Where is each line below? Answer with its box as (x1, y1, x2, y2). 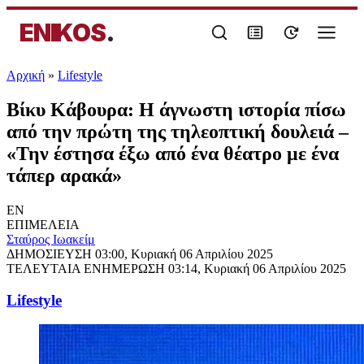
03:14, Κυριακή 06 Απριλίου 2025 (168, 261, 346, 275)
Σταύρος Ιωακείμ (6, 232, 95, 246)
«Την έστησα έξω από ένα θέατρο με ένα (6, 142, 339, 164)
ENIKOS (19, 18, 106, 47)
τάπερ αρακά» (6, 164, 122, 186)
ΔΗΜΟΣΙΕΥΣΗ (6, 246, 95, 261)
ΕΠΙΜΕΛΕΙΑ (6, 217, 80, 232)
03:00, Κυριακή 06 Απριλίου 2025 (95, 246, 273, 261)
